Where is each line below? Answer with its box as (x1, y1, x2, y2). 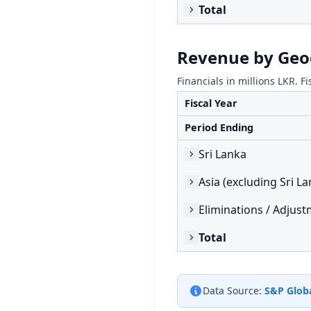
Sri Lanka (199, 146, 246, 162)
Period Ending (185, 121, 253, 134)
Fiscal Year (185, 96, 237, 110)
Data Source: (203, 284, 262, 297)
